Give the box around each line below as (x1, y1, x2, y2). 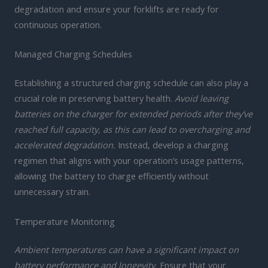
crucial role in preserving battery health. (14, 92, 175, 105)
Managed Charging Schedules (14, 48, 132, 60)
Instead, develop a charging (115, 139, 229, 151)
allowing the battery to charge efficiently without (14, 170, 209, 182)
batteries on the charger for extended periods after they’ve (14, 108, 252, 120)
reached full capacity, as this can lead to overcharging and (14, 123, 250, 136)
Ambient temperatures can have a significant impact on (14, 243, 239, 256)
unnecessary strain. (14, 185, 90, 198)
